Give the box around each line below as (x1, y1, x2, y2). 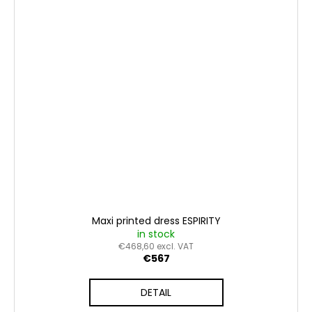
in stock (137, 227, 175, 242)
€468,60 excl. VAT (118, 240, 194, 253)
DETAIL (141, 286, 171, 300)
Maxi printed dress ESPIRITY (91, 214, 221, 228)
